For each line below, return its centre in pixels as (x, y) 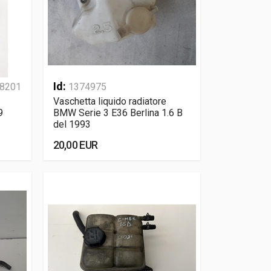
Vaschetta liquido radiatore (109, 101)
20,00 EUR (75, 145)
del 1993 (72, 124)
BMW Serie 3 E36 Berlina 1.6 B (118, 113)
